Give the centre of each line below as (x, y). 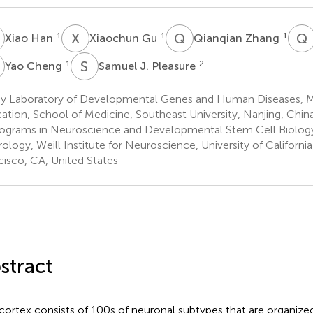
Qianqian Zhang (238, 38)
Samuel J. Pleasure (148, 66)
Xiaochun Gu (124, 38)
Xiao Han (30, 38)
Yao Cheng (35, 66)
